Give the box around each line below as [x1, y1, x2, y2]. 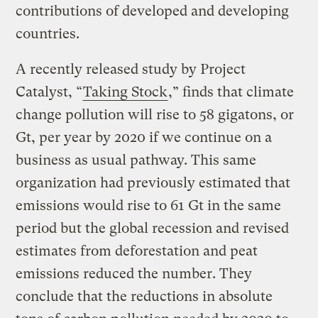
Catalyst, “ [16, 83, 83, 100]
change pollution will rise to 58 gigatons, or [16, 106, 295, 123]
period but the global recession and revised [16, 219, 290, 236]
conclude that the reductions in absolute [16, 287, 273, 305]
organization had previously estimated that [16, 174, 291, 191]
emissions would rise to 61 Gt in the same [16, 197, 282, 214]
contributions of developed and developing [16, 2, 290, 19]
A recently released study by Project [16, 60, 246, 77]
